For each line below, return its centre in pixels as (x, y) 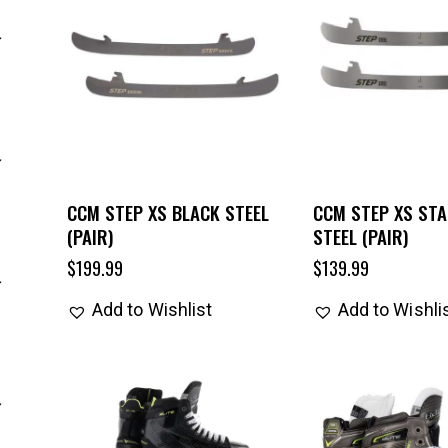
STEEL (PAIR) (360, 236)
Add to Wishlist (152, 310)
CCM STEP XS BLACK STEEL (167, 212)
